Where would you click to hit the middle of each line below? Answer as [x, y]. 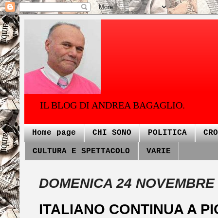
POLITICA [167, 133]
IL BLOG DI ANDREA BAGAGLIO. [112, 105]
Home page [54, 133]
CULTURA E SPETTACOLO [81, 151]
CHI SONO [112, 133]
